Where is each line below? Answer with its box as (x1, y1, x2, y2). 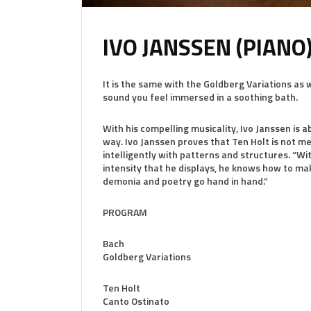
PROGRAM (103, 204, 147, 219)
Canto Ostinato (103, 293, 169, 308)
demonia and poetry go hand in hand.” (103, 173, 268, 188)
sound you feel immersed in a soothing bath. (103, 89, 298, 104)
